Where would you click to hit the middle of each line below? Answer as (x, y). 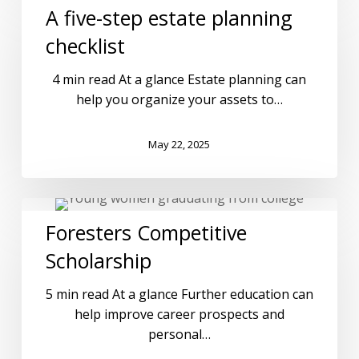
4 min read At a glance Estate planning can (179, 79)
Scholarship (98, 260)
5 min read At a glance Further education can (179, 294)
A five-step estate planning (169, 17)
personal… (179, 334)
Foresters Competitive (146, 232)
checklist (85, 45)
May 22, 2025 (179, 145)
